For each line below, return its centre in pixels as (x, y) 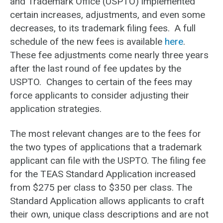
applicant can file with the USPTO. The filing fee (108, 161)
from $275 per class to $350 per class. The (101, 188)
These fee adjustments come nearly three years (109, 55)
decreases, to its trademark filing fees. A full (103, 28)
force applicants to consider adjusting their (100, 95)
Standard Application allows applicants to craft (107, 201)
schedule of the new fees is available (87, 42)
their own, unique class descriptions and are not (109, 215)
